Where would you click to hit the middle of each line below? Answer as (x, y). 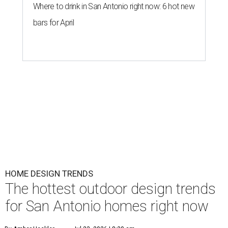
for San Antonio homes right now (107, 206)
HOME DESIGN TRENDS (49, 174)
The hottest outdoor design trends (110, 189)
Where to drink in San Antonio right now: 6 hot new (114, 7)
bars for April (54, 23)
